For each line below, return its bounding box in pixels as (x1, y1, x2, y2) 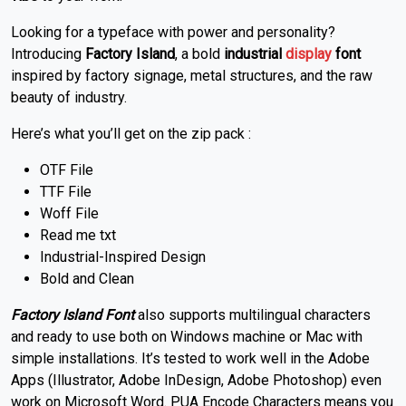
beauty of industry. (11, 89, 127, 107)
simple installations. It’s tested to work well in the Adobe (11, 350, 370, 368)
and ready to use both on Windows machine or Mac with (11, 328, 362, 346)
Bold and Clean (40, 270, 134, 288)
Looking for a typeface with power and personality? (11, 24, 335, 42)
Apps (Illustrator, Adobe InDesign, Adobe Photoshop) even (11, 372, 382, 390)
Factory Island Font (11, 306, 134, 324)
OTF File (40, 161, 93, 179)
